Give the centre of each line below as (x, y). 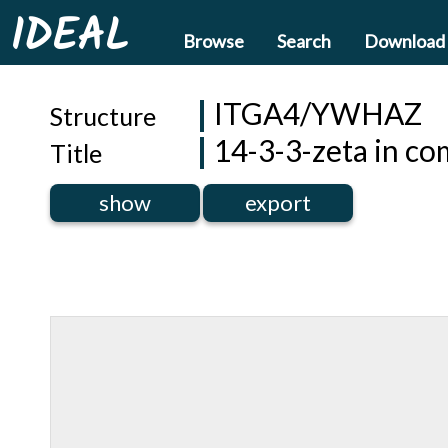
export (278, 202)
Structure (103, 116)
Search (304, 41)
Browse (213, 41)
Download (404, 41)
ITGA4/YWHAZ (318, 113)
